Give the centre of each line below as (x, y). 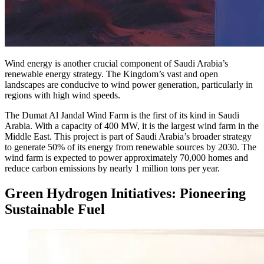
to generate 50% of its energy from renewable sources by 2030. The (131, 147)
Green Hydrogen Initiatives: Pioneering (125, 194)
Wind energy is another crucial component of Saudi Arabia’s (116, 64)
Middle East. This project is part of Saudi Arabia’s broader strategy (128, 137)
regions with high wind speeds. (62, 95)
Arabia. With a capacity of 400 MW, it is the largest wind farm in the (132, 126)
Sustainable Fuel (55, 209)
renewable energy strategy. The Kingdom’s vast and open (111, 74)
